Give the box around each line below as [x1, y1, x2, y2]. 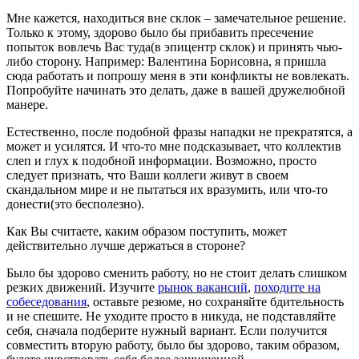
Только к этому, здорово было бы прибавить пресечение [6, 25, 313, 39]
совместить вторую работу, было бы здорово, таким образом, [6, 337, 340, 352]
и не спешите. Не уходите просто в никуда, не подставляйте [6, 309, 336, 323]
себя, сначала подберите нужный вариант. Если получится [6, 323, 327, 337]
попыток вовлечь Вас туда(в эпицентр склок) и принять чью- [6, 39, 342, 54]
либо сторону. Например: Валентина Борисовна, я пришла [6, 54, 326, 68]
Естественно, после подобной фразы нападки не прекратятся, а [6, 124, 353, 139]
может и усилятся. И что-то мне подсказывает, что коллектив [6, 139, 341, 153]
